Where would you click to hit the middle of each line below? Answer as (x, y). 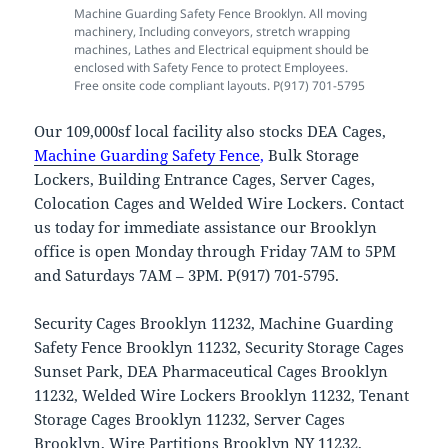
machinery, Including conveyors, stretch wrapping (212, 32)
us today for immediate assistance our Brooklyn (206, 227)
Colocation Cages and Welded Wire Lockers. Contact (219, 203)
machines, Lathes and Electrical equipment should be (221, 50)
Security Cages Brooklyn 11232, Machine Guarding (214, 323)
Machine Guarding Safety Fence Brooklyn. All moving (220, 14)
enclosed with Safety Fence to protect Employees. (212, 68)
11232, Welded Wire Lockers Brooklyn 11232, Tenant (222, 395)
